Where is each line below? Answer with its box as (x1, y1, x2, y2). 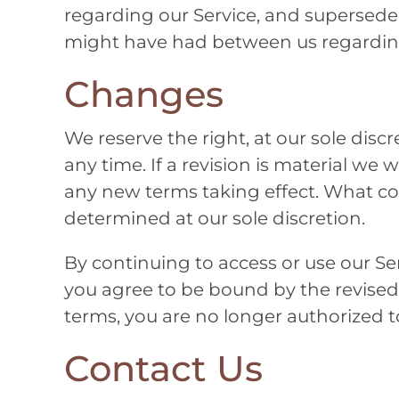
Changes (64, 72, 224, 116)
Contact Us (64, 346, 263, 390)
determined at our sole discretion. (64, 208, 365, 229)
